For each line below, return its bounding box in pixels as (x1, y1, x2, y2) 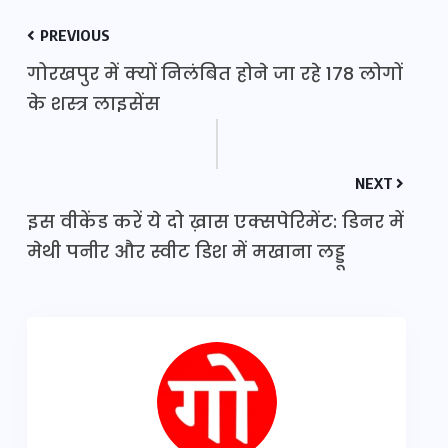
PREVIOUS (37, 26, 110, 44)
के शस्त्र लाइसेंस (27, 91, 160, 116)
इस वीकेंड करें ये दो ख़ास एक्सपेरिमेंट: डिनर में (27, 209, 404, 234)
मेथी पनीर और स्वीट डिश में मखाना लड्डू (27, 239, 345, 264)
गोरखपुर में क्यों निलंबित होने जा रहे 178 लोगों (27, 61, 402, 86)
